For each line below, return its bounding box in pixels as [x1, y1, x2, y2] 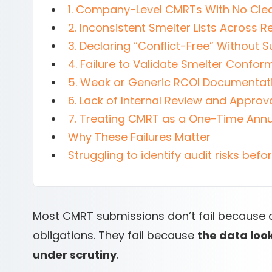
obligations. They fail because [33, 228, 197, 243]
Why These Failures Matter [68, 129, 211, 144]
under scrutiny [33, 247, 117, 262]
